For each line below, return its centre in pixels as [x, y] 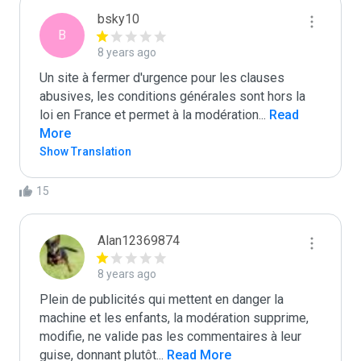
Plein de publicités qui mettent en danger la [162, 299]
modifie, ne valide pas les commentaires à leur [170, 336]
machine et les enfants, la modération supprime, [174, 318]
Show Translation [85, 151]
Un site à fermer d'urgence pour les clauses [162, 78]
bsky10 [118, 19]
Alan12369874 [139, 241]
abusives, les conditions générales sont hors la [172, 96]
